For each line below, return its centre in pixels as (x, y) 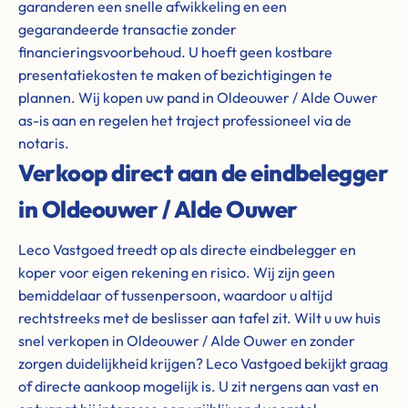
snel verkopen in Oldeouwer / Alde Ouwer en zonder (187, 341)
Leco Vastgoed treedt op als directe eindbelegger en (187, 250)
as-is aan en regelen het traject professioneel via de (185, 120)
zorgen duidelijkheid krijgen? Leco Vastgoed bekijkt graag (203, 363)
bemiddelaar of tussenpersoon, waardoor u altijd (175, 295)
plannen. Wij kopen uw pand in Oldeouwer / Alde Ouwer (198, 97)
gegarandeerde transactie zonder (127, 29)
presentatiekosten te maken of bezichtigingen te (175, 75)
